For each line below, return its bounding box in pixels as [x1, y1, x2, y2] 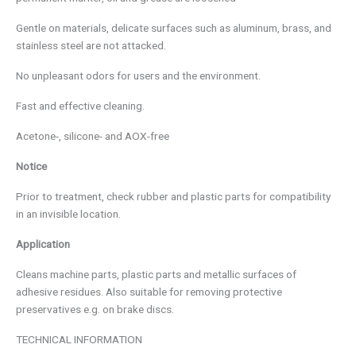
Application [16, 238, 70, 251]
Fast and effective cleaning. [16, 99, 145, 113]
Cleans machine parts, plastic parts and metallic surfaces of [16, 268, 296, 281]
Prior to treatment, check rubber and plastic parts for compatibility [16, 190, 331, 203]
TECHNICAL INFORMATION [16, 333, 142, 346]
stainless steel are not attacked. [16, 39, 166, 52]
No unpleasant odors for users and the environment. [16, 69, 261, 83]
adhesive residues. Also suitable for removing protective [16, 285, 282, 299]
